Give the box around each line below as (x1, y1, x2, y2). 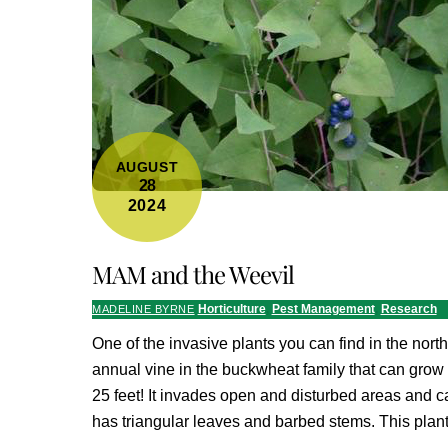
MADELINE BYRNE (92, 303, 195, 316)
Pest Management (271, 302, 375, 317)
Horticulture (197, 302, 266, 317)
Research (380, 302, 437, 317)
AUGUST (115, 158, 179, 175)
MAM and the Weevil (92, 257, 294, 290)
